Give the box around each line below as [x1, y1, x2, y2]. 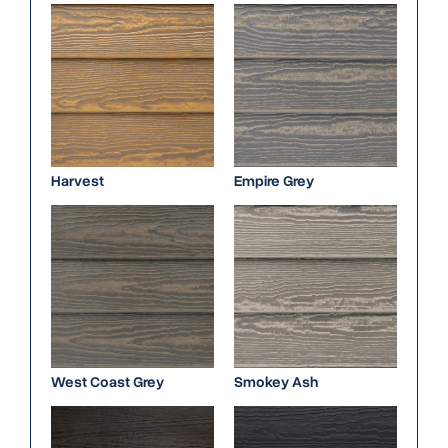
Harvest [51, 171, 104, 192]
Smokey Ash [234, 372, 318, 393]
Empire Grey [234, 171, 314, 192]
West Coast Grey [51, 372, 164, 393]
